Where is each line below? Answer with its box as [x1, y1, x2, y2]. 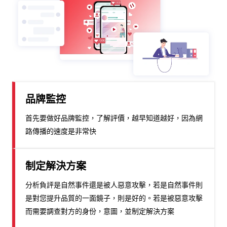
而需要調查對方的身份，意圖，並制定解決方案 [25, 207, 174, 216]
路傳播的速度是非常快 [25, 127, 96, 136]
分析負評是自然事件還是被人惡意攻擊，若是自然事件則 [25, 180, 203, 190]
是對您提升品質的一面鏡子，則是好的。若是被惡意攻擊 [25, 194, 203, 203]
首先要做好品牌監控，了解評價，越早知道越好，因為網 [25, 113, 203, 123]
